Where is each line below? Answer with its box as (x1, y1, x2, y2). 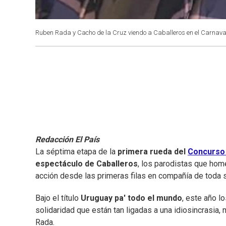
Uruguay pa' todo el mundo (79, 193, 182, 203)
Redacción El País (35, 135, 99, 145)
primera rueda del (118, 147, 188, 157)
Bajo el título (35, 193, 79, 203)
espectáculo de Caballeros (35, 159, 138, 169)
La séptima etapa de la (35, 147, 118, 157)
